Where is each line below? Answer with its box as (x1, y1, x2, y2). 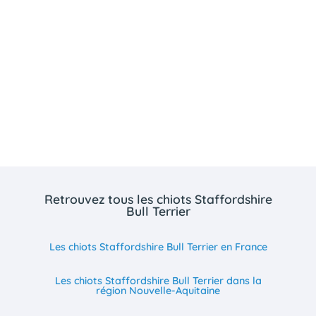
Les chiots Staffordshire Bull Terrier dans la (54, 274, 262, 288)
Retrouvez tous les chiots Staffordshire (44, 190, 272, 207)
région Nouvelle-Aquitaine (96, 284, 220, 298)
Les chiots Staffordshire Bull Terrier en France (49, 241, 267, 254)
